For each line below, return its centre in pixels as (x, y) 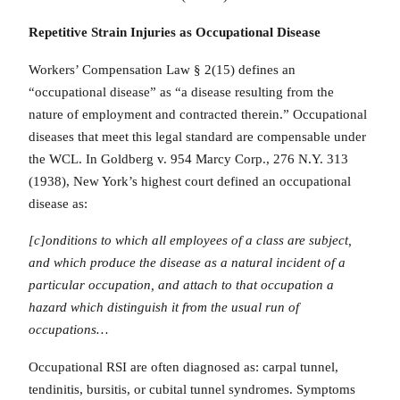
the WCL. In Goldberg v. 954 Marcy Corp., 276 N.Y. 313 (188, 158)
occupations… (68, 330)
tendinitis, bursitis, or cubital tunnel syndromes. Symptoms (192, 389)
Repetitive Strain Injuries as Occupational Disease (175, 33)
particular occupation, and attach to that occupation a (181, 285)
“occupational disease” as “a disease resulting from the (181, 92)
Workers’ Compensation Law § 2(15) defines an (162, 69)
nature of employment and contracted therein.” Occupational (198, 114)
